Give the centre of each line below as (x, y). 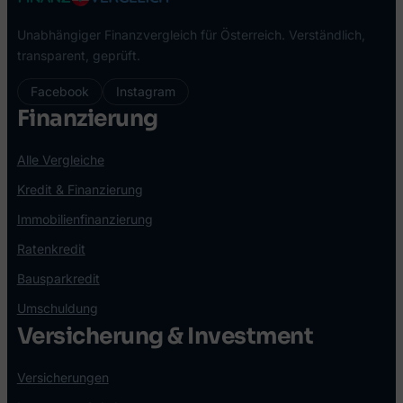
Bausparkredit (58, 278)
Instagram (145, 91)
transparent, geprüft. (78, 55)
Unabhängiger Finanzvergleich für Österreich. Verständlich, (191, 34)
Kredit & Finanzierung (80, 189)
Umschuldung (57, 308)
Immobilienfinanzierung (85, 219)
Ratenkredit (51, 248)
